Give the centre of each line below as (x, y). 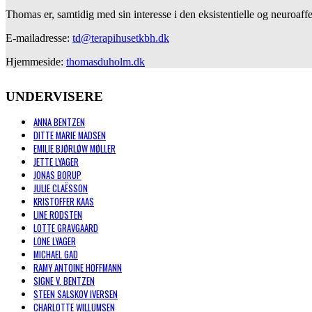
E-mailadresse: (39, 38)
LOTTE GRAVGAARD (66, 228)
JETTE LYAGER (56, 162)
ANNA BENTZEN (59, 123)
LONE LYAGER (55, 242)
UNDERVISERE (54, 97)
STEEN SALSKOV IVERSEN (76, 295)
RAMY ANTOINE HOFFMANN (78, 268)
